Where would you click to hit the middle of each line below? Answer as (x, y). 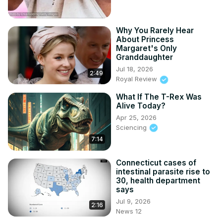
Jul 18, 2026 (135, 69)
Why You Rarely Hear (155, 31)
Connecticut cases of (156, 163)
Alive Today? (141, 106)
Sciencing (132, 127)
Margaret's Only (146, 49)
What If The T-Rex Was (159, 97)
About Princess (145, 40)
